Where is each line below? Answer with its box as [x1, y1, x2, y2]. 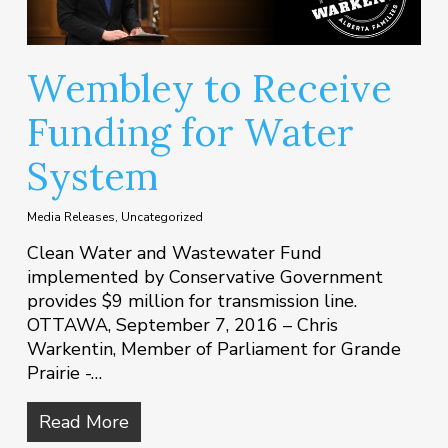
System [26, 152, 158, 201]
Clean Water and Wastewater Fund [26, 241, 322, 266]
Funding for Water [26, 108, 354, 157]
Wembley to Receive [26, 64, 392, 113]
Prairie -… [26, 361, 102, 386]
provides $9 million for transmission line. [26, 289, 367, 314]
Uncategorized [120, 209, 203, 226]
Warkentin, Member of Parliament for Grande [26, 337, 401, 362]
